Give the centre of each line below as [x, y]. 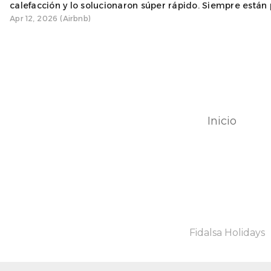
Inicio [222, 121]
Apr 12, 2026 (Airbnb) [51, 18]
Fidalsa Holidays [227, 232]
